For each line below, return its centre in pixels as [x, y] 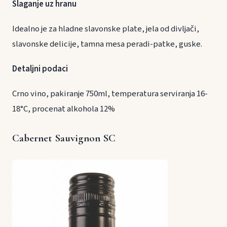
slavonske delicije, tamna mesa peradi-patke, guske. [107, 44]
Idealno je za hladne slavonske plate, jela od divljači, [106, 29]
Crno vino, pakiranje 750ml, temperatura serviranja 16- [110, 94]
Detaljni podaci [40, 69]
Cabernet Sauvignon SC [64, 138]
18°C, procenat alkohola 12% [64, 109]
